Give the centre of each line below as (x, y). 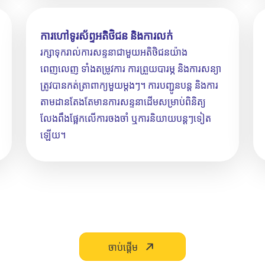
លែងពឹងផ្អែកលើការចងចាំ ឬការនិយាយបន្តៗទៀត (126, 118)
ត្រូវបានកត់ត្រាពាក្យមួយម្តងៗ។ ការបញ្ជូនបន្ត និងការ (129, 85)
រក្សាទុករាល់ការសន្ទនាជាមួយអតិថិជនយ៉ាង (114, 52)
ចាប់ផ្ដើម (123, 247)
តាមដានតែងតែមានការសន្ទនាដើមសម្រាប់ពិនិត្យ (123, 101)
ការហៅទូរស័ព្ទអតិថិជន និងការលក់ (106, 35)
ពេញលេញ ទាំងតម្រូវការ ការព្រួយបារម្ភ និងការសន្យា (131, 68)
